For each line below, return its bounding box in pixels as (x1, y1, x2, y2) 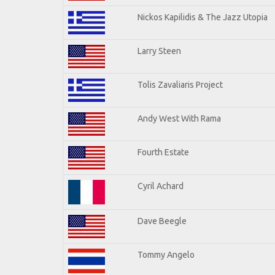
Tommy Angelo (137, 249, 195, 260)
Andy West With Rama (137, 113, 221, 123)
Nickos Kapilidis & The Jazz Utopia (137, 12, 268, 22)
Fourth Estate (137, 147, 189, 157)
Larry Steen (137, 45, 181, 56)
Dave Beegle (137, 215, 187, 226)
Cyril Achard (137, 180, 184, 191)
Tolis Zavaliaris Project (137, 79, 223, 90)
